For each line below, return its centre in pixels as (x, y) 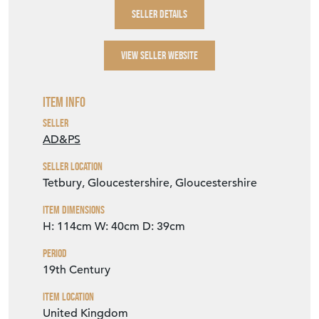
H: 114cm (67, 227)
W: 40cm (117, 227)
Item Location (68, 297)
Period (55, 253)
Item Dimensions (74, 210)
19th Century (77, 270)
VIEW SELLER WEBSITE (159, 56)
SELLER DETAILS (159, 14)
